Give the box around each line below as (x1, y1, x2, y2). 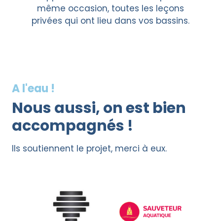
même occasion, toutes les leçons (37, 2, 184, 14)
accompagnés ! (12, 115, 133, 136)
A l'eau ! (12, 81, 55, 96)
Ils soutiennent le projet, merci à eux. (12, 143, 167, 154)
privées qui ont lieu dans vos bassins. (32, 15, 189, 27)
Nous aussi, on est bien (12, 98, 186, 118)
